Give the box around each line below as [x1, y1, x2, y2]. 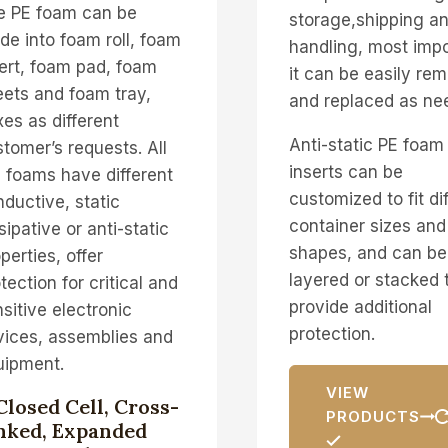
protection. [288, 323, 375, 344]
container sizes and [288, 215, 446, 236]
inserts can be [288, 161, 403, 182]
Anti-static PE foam [288, 134, 444, 155]
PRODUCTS [325, 406, 420, 426]
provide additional [288, 296, 432, 317]
